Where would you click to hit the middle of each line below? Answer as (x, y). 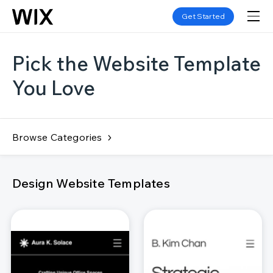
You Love (54, 88)
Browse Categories (57, 137)
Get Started (203, 16)
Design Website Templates (91, 183)
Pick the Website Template (136, 63)
